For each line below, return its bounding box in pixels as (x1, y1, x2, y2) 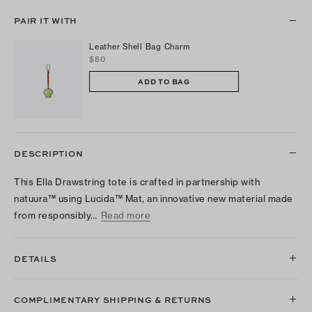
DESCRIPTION (14, 146, 84, 159)
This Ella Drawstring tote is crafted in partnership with (14, 175, 260, 187)
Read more (100, 209, 150, 221)
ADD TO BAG (138, 76, 190, 86)
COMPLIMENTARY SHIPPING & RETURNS (14, 292, 212, 306)
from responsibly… (14, 209, 97, 221)
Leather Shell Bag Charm (89, 42, 190, 52)
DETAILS (14, 251, 57, 265)
